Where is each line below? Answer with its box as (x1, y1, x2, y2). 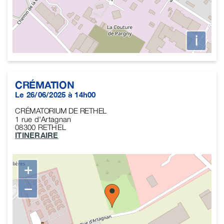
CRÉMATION (15, 78, 74, 90)
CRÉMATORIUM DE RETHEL (15, 105, 107, 115)
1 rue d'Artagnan (15, 114, 71, 123)
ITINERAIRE (15, 130, 58, 139)
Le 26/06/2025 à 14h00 (15, 89, 96, 99)
